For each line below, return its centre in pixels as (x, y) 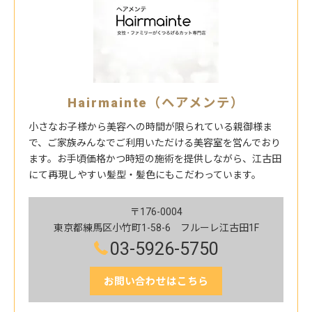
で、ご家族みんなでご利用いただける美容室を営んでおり (155, 143)
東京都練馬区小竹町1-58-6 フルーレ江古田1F (156, 228)
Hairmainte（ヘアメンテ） (156, 103)
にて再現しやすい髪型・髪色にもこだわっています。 (145, 175)
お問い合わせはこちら (156, 282)
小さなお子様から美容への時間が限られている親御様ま (150, 127)
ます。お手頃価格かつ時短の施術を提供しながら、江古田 (155, 159)
